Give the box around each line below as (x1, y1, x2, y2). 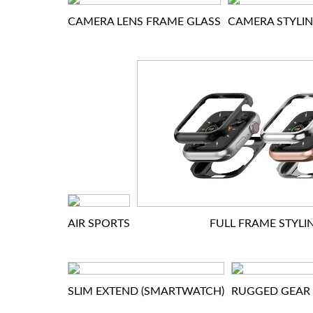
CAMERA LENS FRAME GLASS (68, 16, 221, 27)
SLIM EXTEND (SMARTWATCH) (68, 286, 224, 297)
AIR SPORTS (68, 218, 130, 229)
